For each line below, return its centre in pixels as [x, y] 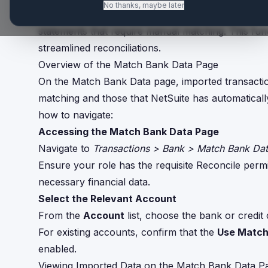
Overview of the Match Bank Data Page [128, 65]
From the [61, 215]
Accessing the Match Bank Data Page [129, 132]
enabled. [57, 249]
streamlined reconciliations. [100, 48]
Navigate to [66, 148]
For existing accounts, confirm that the [128, 232]
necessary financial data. [94, 182]
